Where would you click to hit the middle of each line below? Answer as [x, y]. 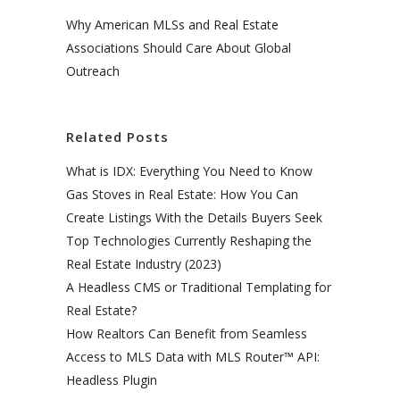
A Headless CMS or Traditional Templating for [199, 287]
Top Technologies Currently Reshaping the [189, 240]
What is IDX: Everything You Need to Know [189, 171]
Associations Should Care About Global [179, 47]
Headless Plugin [112, 379]
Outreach [93, 71]
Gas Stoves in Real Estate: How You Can [182, 194]
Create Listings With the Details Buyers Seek [194, 217]
